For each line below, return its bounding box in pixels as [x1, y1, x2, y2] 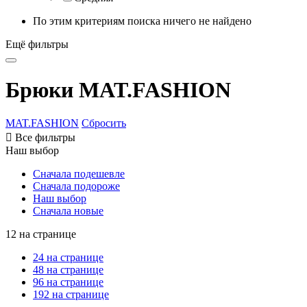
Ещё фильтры [5, 38, 69, 50]
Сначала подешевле [33, 168, 125, 180]
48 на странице [33, 264, 103, 276]
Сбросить [82, 117, 126, 130]
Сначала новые [33, 205, 103, 217]
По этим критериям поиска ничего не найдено [33, 14, 251, 27]
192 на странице [33, 288, 109, 301]
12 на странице [5, 228, 76, 241]
